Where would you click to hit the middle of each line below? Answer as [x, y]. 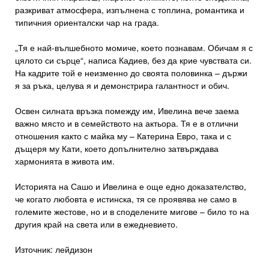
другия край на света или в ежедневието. [96, 224]
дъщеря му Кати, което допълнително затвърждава [117, 148]
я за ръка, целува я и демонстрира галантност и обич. [122, 85]
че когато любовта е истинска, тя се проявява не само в [126, 198]
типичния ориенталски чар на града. [87, 22]
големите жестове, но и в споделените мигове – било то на [132, 211]
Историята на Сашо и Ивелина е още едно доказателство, [131, 186]
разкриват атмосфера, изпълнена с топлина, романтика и [130, 9]
